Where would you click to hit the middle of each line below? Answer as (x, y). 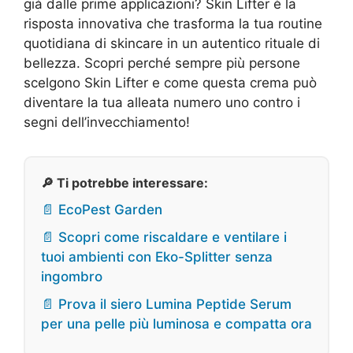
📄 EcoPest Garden (102, 210)
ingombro (72, 277)
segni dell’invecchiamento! (107, 122)
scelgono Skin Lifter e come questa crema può (170, 83)
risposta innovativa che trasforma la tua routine (173, 24)
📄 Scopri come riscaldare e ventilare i (164, 237)
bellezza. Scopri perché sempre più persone (162, 63)
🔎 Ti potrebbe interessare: (124, 183)
